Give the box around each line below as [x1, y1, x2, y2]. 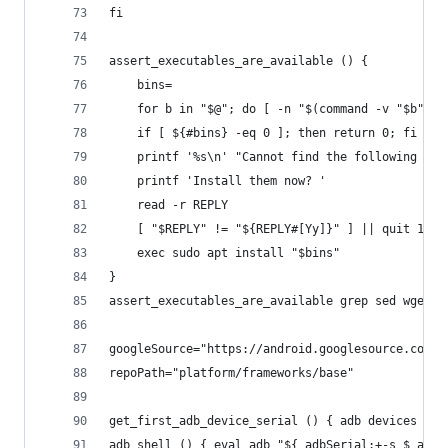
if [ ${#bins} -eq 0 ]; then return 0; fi [137, 126, 417, 140]
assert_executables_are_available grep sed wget [109, 294, 431, 308]
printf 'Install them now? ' [137, 174, 326, 188]
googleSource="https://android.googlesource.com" [109, 342, 438, 356]
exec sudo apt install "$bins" [137, 246, 340, 260]
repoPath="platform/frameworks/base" [109, 366, 354, 380]
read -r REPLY [137, 198, 228, 212]
